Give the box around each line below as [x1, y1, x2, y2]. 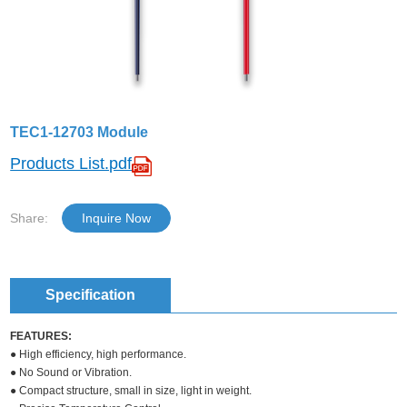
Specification [45, 286, 136, 303]
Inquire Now [82, 210, 152, 225]
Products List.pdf [10, 154, 133, 173]
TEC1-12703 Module [10, 124, 149, 140]
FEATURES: [10, 329, 73, 342]
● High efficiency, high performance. [10, 347, 187, 361]
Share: [10, 210, 49, 225]
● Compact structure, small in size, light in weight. [10, 383, 253, 397]
